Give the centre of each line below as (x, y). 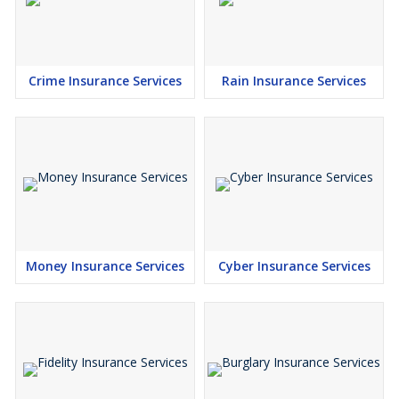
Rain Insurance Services (294, 81)
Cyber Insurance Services (294, 266)
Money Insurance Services (105, 266)
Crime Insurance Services (105, 81)
